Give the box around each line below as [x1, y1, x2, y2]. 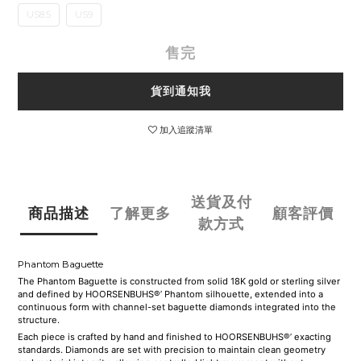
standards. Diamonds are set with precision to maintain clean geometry [18, 344, 326, 356]
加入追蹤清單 [160, 124, 213, 136]
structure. [18, 314, 60, 326]
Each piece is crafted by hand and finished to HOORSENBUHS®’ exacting [18, 331, 331, 343]
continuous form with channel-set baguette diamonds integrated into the [18, 301, 336, 313]
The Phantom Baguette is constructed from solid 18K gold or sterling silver [18, 276, 340, 288]
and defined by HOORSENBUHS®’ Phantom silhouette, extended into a [18, 288, 323, 301]
